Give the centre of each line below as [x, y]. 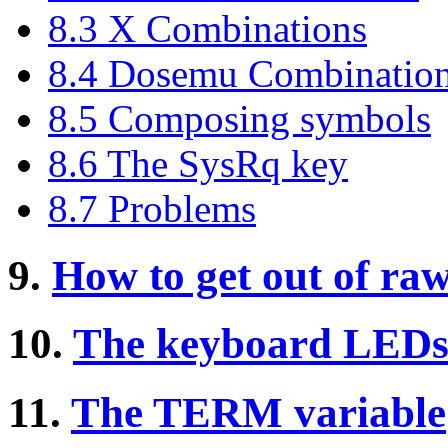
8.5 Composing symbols [239, 118]
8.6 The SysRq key [198, 163]
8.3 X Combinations [207, 28]
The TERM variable [258, 413]
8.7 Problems [152, 208]
